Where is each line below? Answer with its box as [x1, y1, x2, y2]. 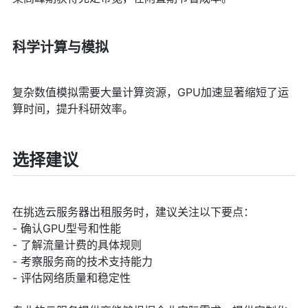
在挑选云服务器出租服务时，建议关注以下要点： [12, 204, 254, 219]
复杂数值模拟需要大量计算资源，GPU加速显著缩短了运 [12, 85, 289, 99]
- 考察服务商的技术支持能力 [12, 254, 153, 268]
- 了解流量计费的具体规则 [12, 237, 142, 252]
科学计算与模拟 [12, 38, 109, 56]
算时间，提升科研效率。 [12, 101, 133, 115]
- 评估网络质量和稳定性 [12, 270, 131, 285]
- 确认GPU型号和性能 [12, 221, 121, 235]
